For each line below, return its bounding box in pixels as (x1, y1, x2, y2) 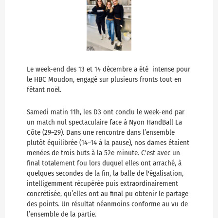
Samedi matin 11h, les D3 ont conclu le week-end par (27, 108, 184, 117)
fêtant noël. (27, 85, 63, 94)
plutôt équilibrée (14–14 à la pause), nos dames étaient (27, 138, 189, 147)
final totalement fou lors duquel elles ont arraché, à (27, 159, 182, 168)
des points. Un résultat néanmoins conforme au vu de (27, 200, 188, 209)
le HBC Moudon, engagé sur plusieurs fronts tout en (27, 75, 182, 84)
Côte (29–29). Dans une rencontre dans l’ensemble (27, 128, 175, 137)
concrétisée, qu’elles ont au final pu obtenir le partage (27, 189, 188, 199)
